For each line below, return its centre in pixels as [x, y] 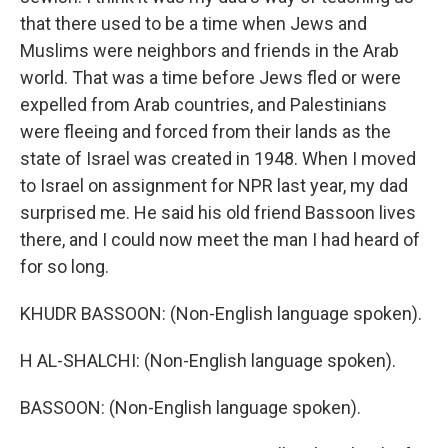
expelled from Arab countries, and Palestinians [203, 104]
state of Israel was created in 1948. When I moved [218, 158]
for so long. [64, 266]
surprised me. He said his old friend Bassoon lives [218, 212]
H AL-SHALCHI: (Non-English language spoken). [208, 360]
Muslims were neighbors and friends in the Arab [209, 50]
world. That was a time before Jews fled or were [210, 77]
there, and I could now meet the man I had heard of [220, 239]
